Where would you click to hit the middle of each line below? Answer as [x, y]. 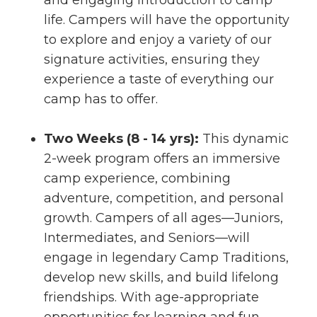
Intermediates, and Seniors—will [147, 238]
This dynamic [246, 139]
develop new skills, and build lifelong [161, 277]
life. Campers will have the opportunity [167, 20]
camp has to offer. [101, 99]
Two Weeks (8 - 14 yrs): [123, 139]
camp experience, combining [137, 178]
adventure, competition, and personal [164, 198]
